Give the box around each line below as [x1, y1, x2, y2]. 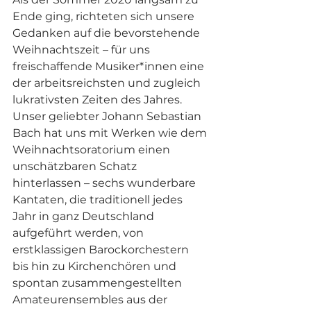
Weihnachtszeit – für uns [12, 43, 153, 57]
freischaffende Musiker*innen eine [12, 60, 207, 74]
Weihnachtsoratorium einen [12, 143, 173, 157]
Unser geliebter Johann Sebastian [12, 110, 204, 124]
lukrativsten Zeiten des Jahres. [12, 93, 185, 107]
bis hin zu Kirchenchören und [12, 260, 179, 274]
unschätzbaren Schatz [12, 160, 140, 174]
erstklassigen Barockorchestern [12, 243, 192, 257]
